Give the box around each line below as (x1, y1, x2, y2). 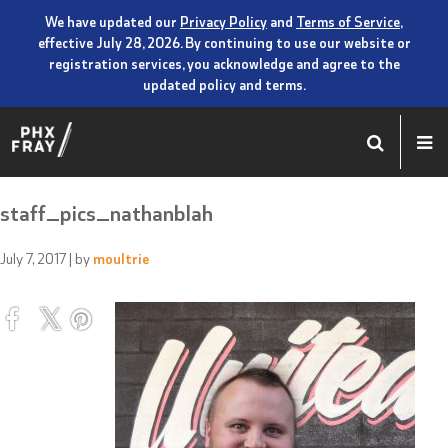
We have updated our (45, 12, 180, 31)
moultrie (93, 247, 150, 268)
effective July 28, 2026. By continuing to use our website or (37, 33, 411, 52)
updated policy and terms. (142, 75, 306, 94)
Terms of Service (296, 12, 400, 31)
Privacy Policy (180, 12, 267, 31)
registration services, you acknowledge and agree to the (48, 54, 400, 73)
